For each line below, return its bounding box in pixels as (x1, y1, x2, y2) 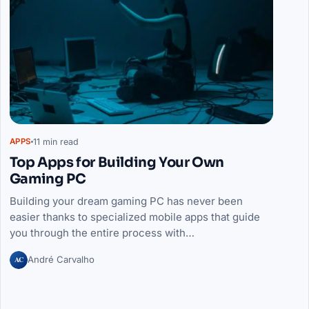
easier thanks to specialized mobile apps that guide (9, 210, 260, 224)
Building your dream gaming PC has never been (9, 195, 243, 208)
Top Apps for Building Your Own (9, 154, 224, 172)
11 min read (32, 136, 79, 147)
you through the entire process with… (9, 226, 195, 240)
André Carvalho (27, 254, 94, 266)
